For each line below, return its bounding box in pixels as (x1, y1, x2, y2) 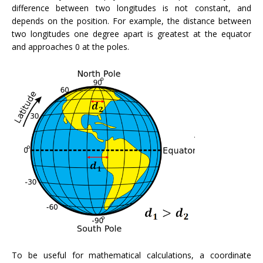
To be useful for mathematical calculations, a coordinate (12, 249, 251, 261)
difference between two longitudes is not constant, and (12, 2, 251, 14)
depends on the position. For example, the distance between (12, 15, 251, 26)
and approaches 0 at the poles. (12, 41, 129, 52)
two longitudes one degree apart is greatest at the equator (12, 28, 251, 39)
